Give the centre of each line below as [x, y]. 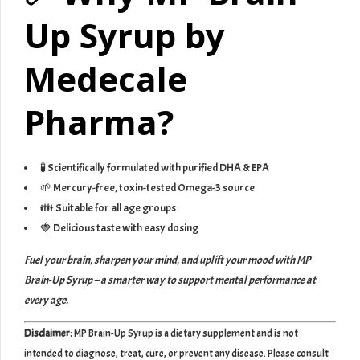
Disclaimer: [48, 334]
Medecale [106, 79]
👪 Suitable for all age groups [108, 208]
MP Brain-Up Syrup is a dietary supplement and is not [185, 334]
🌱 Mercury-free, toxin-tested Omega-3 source [147, 188]
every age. [46, 301]
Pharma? [99, 122]
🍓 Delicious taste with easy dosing [119, 228]
